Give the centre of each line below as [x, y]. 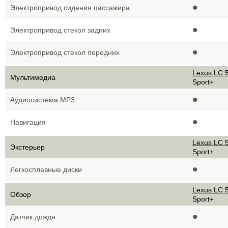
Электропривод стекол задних [60, 30]
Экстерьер [27, 147]
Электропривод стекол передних [65, 52]
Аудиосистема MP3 [42, 100]
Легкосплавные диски [46, 169]
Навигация [28, 122]
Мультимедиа [33, 77]
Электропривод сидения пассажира [70, 8]
